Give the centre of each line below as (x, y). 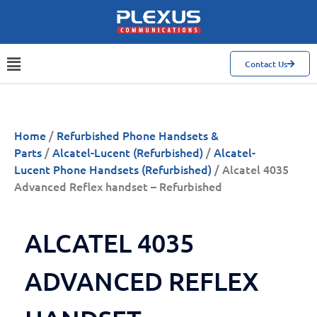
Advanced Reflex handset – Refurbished (118, 186)
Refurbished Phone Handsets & (138, 136)
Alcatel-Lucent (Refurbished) (128, 152)
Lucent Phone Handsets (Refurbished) (113, 169)
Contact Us (266, 64)
